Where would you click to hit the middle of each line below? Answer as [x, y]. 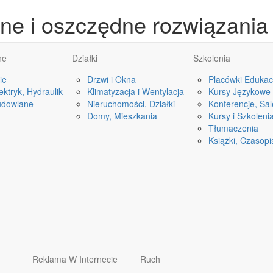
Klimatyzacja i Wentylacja [136, 91]
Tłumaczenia [233, 128]
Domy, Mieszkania [122, 116]
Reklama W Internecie [75, 259]
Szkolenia [212, 58]
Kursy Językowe [239, 91]
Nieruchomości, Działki [131, 104]
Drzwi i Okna [112, 79]
